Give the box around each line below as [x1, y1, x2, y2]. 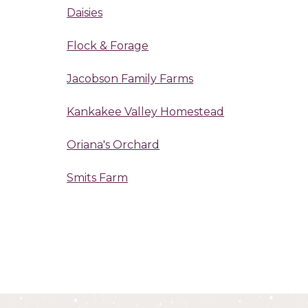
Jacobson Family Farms [67, 71, 194, 85]
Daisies [67, 5, 103, 19]
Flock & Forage [67, 38, 149, 52]
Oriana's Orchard [67, 137, 160, 151]
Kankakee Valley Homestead [67, 104, 225, 118]
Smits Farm [67, 170, 129, 184]
